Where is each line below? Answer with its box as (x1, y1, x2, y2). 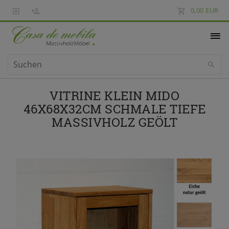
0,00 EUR (190, 6, 219, 15)
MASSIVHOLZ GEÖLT (52, 113, 177, 130)
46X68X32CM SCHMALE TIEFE (23, 100, 206, 117)
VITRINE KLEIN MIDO (50, 87, 179, 103)
